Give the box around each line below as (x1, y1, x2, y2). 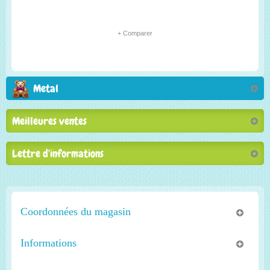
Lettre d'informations (12, 146, 104, 160)
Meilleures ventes (12, 114, 87, 128)
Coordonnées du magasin (20, 206, 131, 218)
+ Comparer (118, 30, 152, 37)
